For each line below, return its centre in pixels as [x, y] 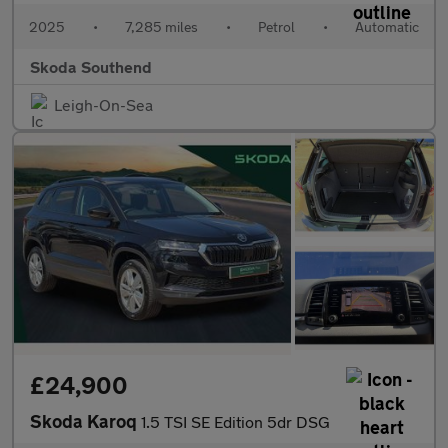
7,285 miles [161, 27]
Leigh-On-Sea [103, 105]
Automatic [387, 27]
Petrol [276, 27]
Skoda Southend [91, 67]
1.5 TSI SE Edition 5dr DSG [235, 422]
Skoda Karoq [85, 421]
